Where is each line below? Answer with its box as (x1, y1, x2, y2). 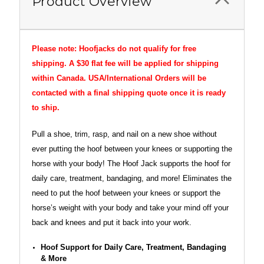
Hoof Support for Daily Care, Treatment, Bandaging (40, 243, 226, 252)
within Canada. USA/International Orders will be (32, 74, 206, 82)
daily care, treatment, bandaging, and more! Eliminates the (32, 173, 232, 183)
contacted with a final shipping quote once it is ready (32, 88, 226, 97)
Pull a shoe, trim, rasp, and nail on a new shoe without (32, 129, 217, 138)
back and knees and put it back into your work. (32, 217, 192, 227)
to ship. (32, 103, 60, 112)
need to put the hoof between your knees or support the (32, 188, 220, 197)
